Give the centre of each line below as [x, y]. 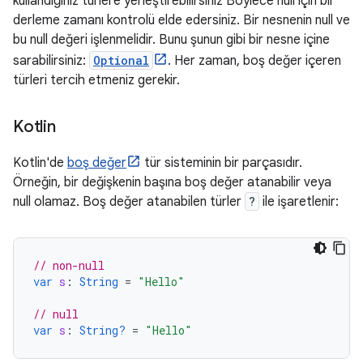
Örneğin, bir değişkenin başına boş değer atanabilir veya [172, 183]
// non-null [69, 266]
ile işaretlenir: [299, 202]
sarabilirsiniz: [51, 61]
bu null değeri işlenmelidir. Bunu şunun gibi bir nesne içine [171, 40]
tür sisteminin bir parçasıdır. [222, 163]
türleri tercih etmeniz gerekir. [96, 81]
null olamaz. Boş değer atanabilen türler [129, 202]
